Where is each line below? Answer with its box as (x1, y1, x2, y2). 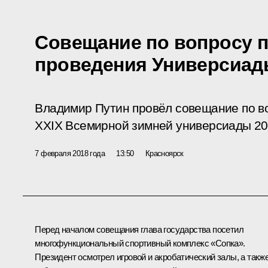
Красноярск (145, 148, 184, 158)
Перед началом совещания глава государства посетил (35, 224, 243, 234)
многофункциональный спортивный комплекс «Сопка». (35, 237, 245, 248)
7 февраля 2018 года (35, 148, 105, 158)
